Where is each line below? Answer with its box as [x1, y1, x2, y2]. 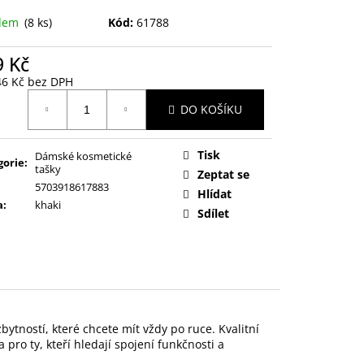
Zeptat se [197, 166, 249, 182]
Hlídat [197, 185, 232, 201]
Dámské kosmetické [35, 148, 132, 163]
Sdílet [197, 205, 229, 221]
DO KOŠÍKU [180, 102, 242, 118]
